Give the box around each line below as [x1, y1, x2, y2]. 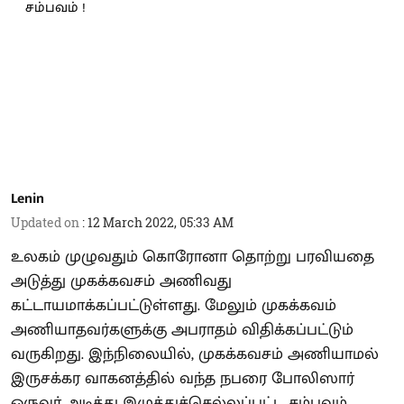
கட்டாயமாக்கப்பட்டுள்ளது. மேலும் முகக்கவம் [11, 291, 336, 319]
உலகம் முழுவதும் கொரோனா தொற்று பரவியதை [11, 243, 374, 271]
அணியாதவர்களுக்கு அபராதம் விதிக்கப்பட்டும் [11, 316, 353, 344]
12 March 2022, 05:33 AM [87, 213, 234, 231]
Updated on [11, 213, 82, 231]
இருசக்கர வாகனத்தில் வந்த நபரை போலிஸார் [11, 364, 354, 392]
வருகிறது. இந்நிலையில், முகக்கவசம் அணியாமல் [11, 340, 379, 368]
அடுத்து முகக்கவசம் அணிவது [11, 267, 232, 295]
